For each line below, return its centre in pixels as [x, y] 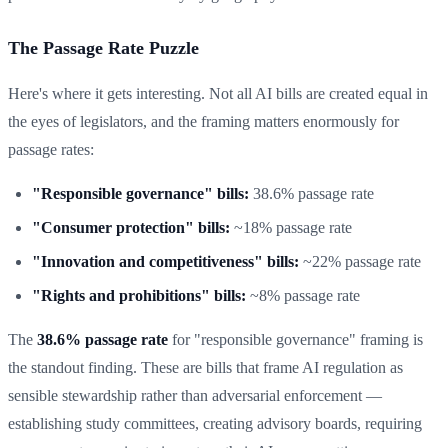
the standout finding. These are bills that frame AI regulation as [205, 367]
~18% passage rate [291, 227]
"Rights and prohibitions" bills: [139, 295]
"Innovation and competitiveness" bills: [165, 261]
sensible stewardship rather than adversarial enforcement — [195, 395]
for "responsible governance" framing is [295, 339]
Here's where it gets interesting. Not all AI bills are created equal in [218, 93]
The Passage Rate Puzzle [103, 47]
